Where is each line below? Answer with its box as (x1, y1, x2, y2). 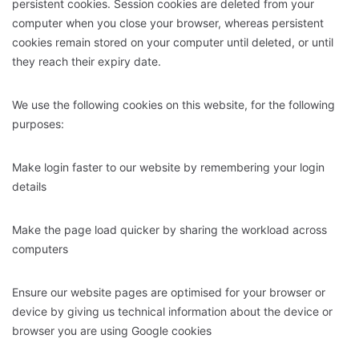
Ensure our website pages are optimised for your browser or (12, 284, 325, 299)
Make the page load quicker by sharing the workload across (12, 222, 327, 236)
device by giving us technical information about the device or (12, 304, 333, 318)
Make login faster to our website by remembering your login (12, 159, 325, 174)
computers (12, 241, 71, 256)
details (12, 179, 50, 193)
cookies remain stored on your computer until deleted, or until (12, 34, 333, 49)
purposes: (12, 116, 67, 131)
